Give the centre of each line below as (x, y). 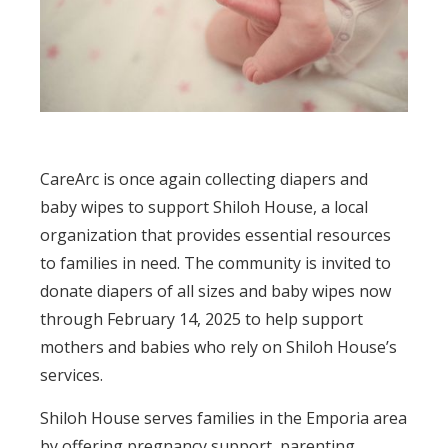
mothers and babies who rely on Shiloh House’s (218, 346)
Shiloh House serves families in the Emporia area (223, 417)
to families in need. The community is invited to (215, 262)
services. (71, 374)
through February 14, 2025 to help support (201, 318)
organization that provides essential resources (215, 234)
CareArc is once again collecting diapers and (204, 178)
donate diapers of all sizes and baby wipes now (215, 290)
